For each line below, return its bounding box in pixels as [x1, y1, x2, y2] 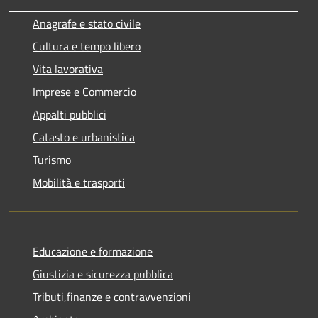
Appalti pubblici [33, 105, 106, 123]
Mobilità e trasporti [33, 173, 125, 191]
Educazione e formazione [33, 242, 153, 260]
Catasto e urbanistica [33, 128, 135, 146]
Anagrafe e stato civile [33, 14, 141, 32]
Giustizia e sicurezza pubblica [33, 265, 173, 283]
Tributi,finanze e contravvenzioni [33, 287, 191, 305]
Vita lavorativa [33, 60, 103, 77]
